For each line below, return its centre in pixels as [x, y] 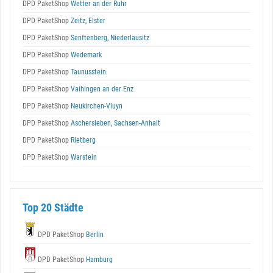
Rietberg [82, 140]
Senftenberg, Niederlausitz [109, 38]
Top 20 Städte [53, 207]
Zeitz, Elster [87, 21]
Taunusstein [87, 72]
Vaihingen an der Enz [101, 89]
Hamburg [98, 260]
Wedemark [85, 55]
